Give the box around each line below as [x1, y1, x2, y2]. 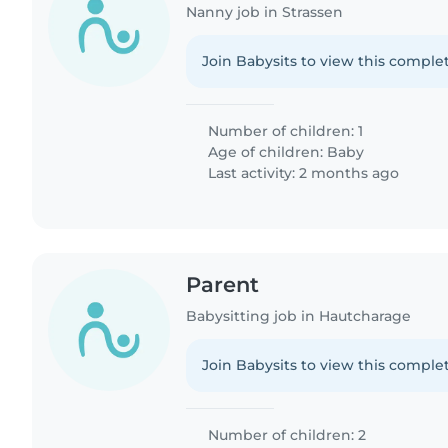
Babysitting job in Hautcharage [186, 306, 412, 325]
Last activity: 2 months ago [204, 163, 400, 182]
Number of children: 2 [204, 425, 367, 444]
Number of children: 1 [204, 121, 364, 140]
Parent [186, 271, 260, 297]
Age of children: [204, 142, 328, 161]
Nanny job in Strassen [186, 2, 344, 21]
